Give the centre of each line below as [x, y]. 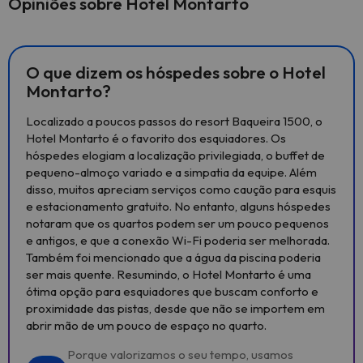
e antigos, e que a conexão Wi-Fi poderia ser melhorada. [178, 240]
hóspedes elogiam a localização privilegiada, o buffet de [175, 155]
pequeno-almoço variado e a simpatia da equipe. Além [171, 172]
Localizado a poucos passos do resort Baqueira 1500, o [174, 121]
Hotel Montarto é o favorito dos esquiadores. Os [156, 138]
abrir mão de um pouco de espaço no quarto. [146, 325]
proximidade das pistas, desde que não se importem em [175, 308]
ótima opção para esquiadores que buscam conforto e [172, 291]
